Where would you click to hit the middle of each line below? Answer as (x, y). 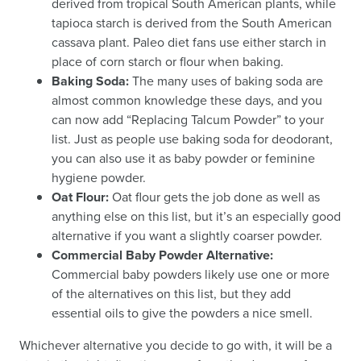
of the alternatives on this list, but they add (171, 294)
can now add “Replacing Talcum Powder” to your (188, 120)
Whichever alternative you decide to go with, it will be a (176, 345)
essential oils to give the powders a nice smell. (182, 313)
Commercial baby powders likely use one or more (191, 274)
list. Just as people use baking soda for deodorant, (192, 139)
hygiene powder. (99, 178)
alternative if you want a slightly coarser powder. (187, 236)
